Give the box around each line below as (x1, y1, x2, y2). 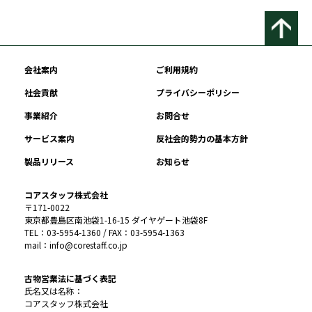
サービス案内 (24, 132, 75, 145)
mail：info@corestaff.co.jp (24, 239, 127, 251)
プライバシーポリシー (156, 86, 240, 99)
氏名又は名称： (24, 285, 83, 297)
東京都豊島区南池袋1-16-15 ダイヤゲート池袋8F (24, 214, 208, 226)
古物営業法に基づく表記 (24, 272, 116, 285)
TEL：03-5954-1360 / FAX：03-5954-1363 (24, 226, 185, 239)
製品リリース (24, 155, 74, 168)
